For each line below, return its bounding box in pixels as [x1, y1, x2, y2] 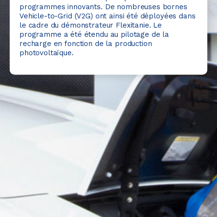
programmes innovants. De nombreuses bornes [19, 2, 187, 12]
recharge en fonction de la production [19, 39, 152, 48]
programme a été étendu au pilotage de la [19, 30, 170, 39]
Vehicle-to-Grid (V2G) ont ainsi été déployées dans [19, 12, 196, 21]
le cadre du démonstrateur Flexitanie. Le [19, 21, 162, 30]
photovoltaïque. [19, 48, 74, 58]
